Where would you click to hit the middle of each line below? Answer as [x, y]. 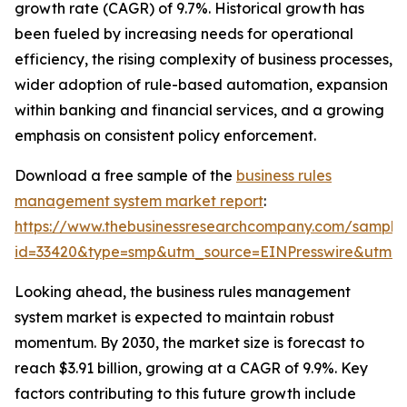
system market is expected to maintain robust [174, 318]
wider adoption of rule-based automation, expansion [201, 85]
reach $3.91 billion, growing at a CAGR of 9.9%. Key [191, 368]
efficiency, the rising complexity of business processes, [203, 60]
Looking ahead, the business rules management [183, 292]
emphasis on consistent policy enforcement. [165, 136]
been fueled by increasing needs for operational [184, 34]
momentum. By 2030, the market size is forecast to [189, 343]
